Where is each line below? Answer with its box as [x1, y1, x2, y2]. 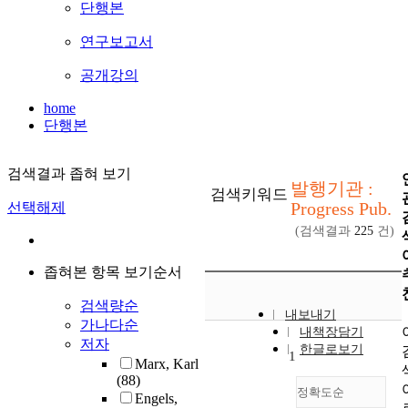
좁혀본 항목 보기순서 [44, 264, 182, 280]
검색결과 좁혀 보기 [7, 166, 131, 182]
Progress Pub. [291, 199, 392, 219]
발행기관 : [291, 178, 373, 199]
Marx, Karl [135, 356, 199, 372]
